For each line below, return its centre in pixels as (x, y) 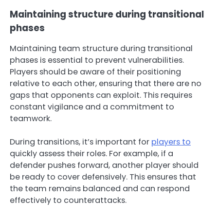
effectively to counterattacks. (68, 200)
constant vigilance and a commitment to (92, 107)
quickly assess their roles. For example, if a (91, 154)
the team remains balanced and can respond (100, 189)
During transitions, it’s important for (81, 142)
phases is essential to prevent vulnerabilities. (97, 60)
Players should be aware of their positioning (95, 72)
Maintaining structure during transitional (107, 15)
